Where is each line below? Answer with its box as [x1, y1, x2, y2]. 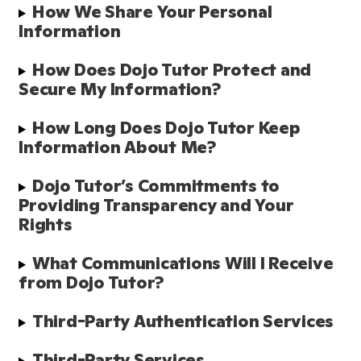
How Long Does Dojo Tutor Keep [31, 117, 301, 139]
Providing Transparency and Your [19, 194, 294, 216]
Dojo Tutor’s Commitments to [31, 175, 280, 197]
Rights [19, 214, 73, 235]
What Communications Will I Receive [31, 252, 334, 274]
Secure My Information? [19, 78, 221, 100]
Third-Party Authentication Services [31, 310, 334, 332]
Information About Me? [19, 136, 216, 158]
